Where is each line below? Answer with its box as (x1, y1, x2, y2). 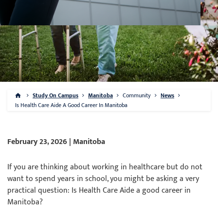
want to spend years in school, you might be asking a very (7, 172, 199, 185)
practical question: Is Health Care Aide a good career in (7, 184, 191, 197)
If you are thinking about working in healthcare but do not (7, 161, 202, 174)
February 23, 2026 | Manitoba (7, 135, 105, 148)
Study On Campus (33, 91, 78, 100)
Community (123, 91, 151, 100)
